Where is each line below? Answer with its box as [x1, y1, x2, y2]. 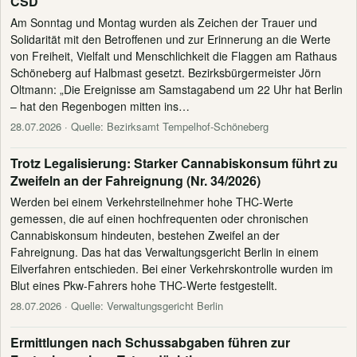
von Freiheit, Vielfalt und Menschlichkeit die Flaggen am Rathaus [10, 48, 337, 64]
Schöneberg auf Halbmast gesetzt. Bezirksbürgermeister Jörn [10, 65, 321, 80]
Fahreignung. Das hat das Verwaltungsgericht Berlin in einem [10, 244, 319, 260]
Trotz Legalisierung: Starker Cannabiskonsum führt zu [10, 154, 338, 172]
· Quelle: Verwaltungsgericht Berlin [61, 298, 223, 313]
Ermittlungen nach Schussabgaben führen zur [10, 333, 290, 351]
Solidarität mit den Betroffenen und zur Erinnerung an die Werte [10, 31, 331, 47]
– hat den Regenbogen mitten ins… [10, 98, 190, 114]
